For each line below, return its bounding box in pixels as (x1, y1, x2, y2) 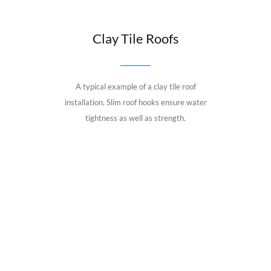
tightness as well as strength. (85, 113, 186, 123)
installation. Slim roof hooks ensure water (64, 97, 207, 107)
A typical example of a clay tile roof (75, 81, 196, 91)
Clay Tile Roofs (92, 30, 179, 47)
